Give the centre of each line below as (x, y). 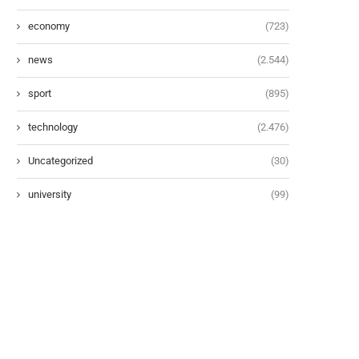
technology (53, 127)
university (50, 194)
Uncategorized (61, 160)
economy (49, 26)
